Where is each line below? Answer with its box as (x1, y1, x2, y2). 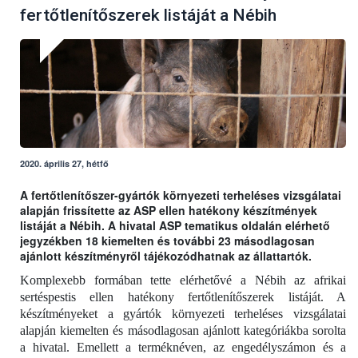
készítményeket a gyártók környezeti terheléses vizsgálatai (20, 307, 346, 321)
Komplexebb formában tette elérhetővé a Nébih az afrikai (20, 273, 346, 288)
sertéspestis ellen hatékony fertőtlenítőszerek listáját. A (20, 290, 346, 304)
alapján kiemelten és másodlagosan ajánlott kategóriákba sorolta (20, 324, 346, 338)
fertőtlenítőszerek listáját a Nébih (20, 6, 276, 26)
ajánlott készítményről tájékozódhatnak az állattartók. (20, 248, 312, 265)
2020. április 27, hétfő (20, 157, 109, 170)
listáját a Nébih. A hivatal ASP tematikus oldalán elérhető (20, 217, 330, 234)
